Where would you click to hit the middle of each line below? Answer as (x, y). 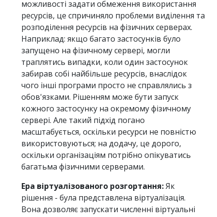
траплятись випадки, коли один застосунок (105, 62)
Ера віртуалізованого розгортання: (93, 186)
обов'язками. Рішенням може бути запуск (100, 97)
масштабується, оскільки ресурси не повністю (109, 132)
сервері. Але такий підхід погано (83, 120)
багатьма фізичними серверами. (83, 166)
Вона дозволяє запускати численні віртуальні (108, 209)
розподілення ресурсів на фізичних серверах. (107, 27)
